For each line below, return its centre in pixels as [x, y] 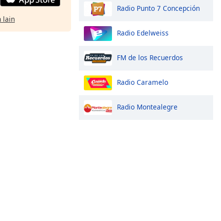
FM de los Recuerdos [150, 57]
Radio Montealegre [147, 107]
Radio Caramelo [143, 82]
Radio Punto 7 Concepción [158, 8]
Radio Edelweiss [143, 33]
